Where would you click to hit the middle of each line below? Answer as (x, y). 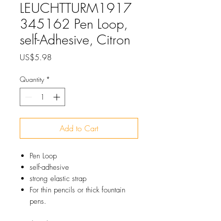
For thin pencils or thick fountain (77, 190)
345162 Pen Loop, (74, 24)
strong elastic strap (58, 179)
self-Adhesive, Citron (75, 40)
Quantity (32, 79)
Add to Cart (79, 128)
